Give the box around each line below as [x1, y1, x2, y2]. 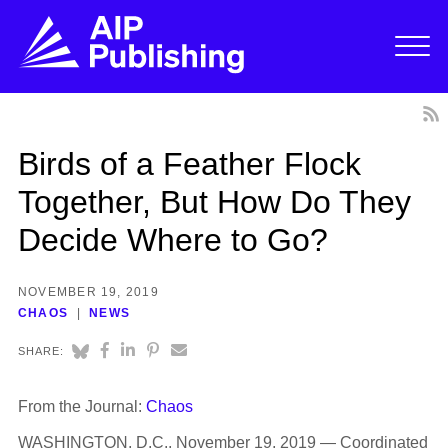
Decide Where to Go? [17, 221, 328, 258]
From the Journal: [17, 398, 146, 416]
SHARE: [17, 345, 65, 358]
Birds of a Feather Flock [17, 145, 361, 182]
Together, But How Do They [17, 183, 411, 220]
